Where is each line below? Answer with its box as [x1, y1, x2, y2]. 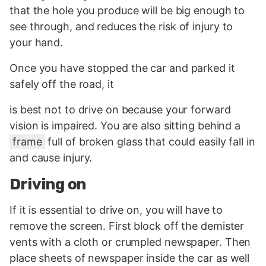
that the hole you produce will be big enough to [9, 4, 245, 17]
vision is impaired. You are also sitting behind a [9, 119, 241, 132]
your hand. [9, 36, 64, 49]
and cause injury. [9, 151, 93, 164]
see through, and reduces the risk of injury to [9, 20, 233, 33]
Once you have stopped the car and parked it [9, 62, 235, 75]
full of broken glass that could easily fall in [45, 135, 255, 148]
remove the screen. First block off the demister [9, 219, 245, 232]
